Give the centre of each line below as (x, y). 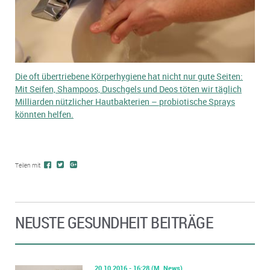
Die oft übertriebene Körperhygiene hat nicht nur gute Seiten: (129, 77)
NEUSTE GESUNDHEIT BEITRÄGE (114, 223)
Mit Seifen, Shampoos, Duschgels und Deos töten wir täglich (128, 89)
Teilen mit (28, 166)
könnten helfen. (44, 115)
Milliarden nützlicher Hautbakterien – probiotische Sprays (125, 102)
